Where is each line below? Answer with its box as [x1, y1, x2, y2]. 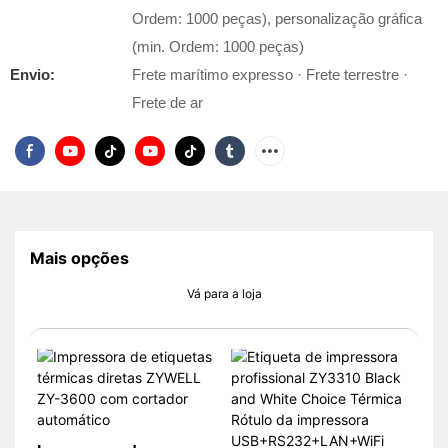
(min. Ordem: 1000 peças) [132, 38, 304, 55]
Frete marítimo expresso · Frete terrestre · [132, 66, 408, 83]
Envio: [10, 66, 55, 83]
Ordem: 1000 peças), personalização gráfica [132, 10, 422, 27]
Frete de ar [132, 94, 203, 111]
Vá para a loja [186, 286, 262, 302]
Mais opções [30, 248, 129, 269]
